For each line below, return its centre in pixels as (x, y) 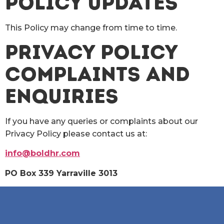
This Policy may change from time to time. (91, 27)
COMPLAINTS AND (97, 74)
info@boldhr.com (42, 153)
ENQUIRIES (62, 96)
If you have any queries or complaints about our (101, 121)
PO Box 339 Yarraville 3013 (61, 173)
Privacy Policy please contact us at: (76, 134)
